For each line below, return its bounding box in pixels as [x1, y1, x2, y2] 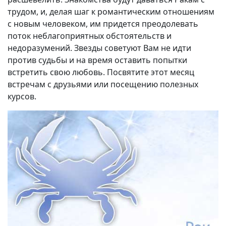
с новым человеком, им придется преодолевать [8, 18, 198, 29]
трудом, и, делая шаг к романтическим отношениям [8, 6, 214, 17]
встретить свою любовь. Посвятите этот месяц [8, 67, 194, 78]
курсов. [8, 91, 36, 102]
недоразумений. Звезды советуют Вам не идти [8, 42, 191, 53]
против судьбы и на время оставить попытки [8, 54, 187, 66]
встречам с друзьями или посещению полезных [8, 79, 198, 90]
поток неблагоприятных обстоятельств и [8, 30, 172, 41]
